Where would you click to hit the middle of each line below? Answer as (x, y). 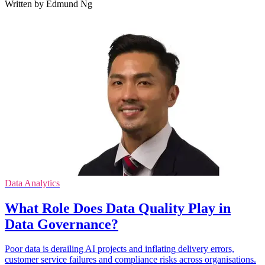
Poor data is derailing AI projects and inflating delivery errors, (119, 249)
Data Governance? (62, 224)
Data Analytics (32, 183)
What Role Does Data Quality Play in (118, 208)
